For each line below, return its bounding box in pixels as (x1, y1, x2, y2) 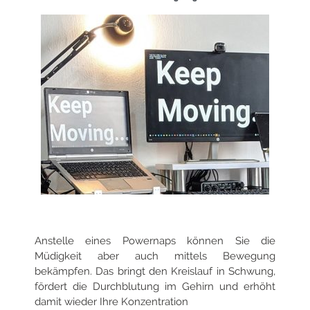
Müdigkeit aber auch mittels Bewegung (35, 250, 275, 263)
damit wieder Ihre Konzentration (35, 295, 191, 309)
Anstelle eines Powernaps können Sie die (35, 235, 275, 248)
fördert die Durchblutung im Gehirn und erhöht (35, 280, 275, 293)
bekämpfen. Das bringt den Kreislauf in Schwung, (35, 265, 275, 278)
